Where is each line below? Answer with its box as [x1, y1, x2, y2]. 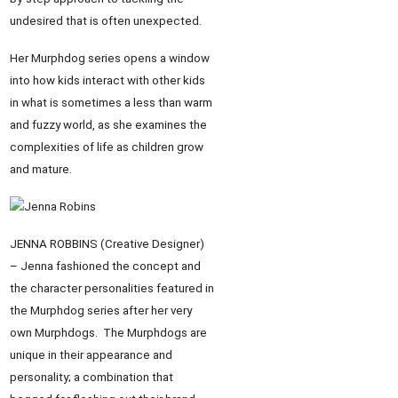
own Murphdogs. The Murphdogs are [10, 326, 207, 340]
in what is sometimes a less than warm [10, 96, 212, 109]
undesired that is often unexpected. [10, 14, 202, 28]
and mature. [10, 163, 72, 176]
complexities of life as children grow [10, 140, 203, 154]
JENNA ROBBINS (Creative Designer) [10, 237, 204, 251]
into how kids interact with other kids [10, 74, 205, 87]
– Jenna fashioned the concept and [10, 259, 201, 274]
